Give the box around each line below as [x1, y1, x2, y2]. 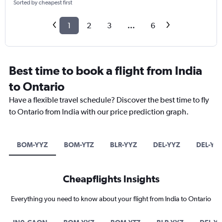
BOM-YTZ [64, 141, 94, 149]
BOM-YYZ [17, 141, 48, 149]
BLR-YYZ [110, 141, 137, 149]
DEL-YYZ [153, 141, 180, 149]
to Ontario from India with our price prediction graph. [9, 107, 189, 117]
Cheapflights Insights [62, 173, 160, 185]
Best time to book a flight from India [9, 63, 202, 78]
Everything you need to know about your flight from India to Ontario [11, 195, 211, 203]
